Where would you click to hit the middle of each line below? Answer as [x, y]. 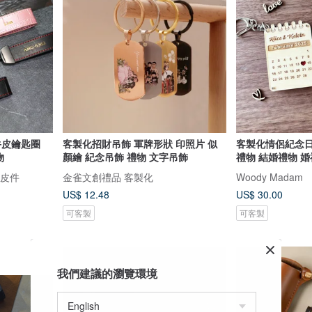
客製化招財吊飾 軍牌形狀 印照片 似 [140, 144]
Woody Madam [270, 177]
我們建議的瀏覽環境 [107, 273]
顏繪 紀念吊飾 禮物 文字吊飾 [125, 157]
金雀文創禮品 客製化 [108, 177]
